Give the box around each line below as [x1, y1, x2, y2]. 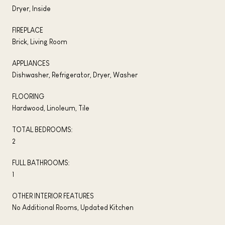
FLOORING [12, 92, 44, 100]
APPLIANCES [12, 59, 49, 67]
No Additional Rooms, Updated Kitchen [12, 203, 134, 211]
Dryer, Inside [12, 4, 51, 13]
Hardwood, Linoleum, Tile [12, 103, 89, 112]
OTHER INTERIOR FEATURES [12, 191, 93, 200]
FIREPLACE [12, 26, 43, 34]
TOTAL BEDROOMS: [12, 125, 73, 134]
